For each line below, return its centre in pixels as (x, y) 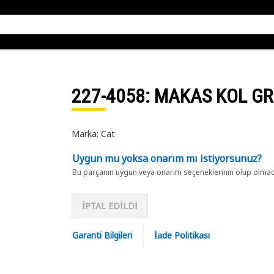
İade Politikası (182, 235)
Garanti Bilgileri (102, 235)
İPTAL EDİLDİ (109, 206)
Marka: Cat (93, 134)
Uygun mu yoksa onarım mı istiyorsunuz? (167, 158)
